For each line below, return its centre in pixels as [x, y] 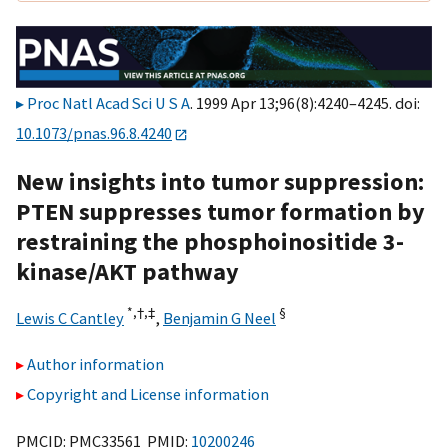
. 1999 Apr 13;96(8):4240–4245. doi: [305, 103]
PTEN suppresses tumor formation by [220, 211]
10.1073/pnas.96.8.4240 [94, 133]
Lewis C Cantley [70, 317]
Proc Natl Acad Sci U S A [108, 103]
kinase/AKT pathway [127, 271]
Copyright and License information [148, 394]
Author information [95, 364]
